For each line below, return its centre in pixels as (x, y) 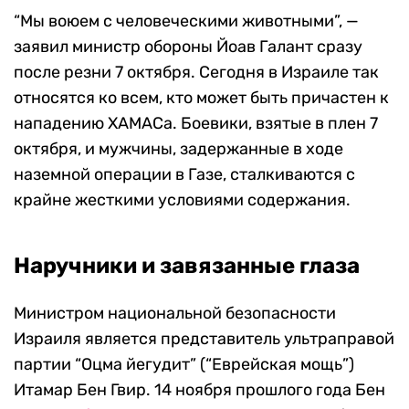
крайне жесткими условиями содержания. (182, 199)
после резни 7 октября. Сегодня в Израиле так (196, 72)
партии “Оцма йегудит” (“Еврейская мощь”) (184, 364)
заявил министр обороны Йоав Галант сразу (188, 46)
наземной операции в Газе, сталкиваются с (184, 174)
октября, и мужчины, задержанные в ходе (178, 148)
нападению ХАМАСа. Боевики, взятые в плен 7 (196, 123)
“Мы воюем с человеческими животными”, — (186, 21)
